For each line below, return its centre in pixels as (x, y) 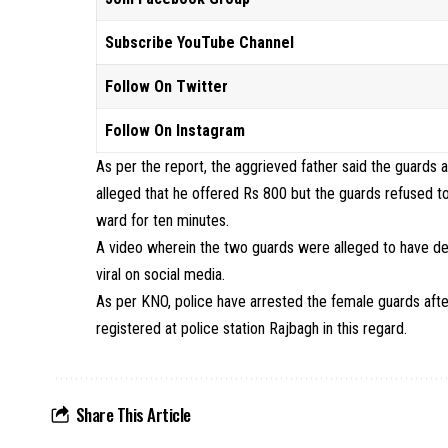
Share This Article (133, 414)
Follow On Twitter (167, 86)
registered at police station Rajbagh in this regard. (252, 328)
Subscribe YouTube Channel (200, 42)
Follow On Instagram (175, 130)
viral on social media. (161, 274)
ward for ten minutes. (163, 220)
